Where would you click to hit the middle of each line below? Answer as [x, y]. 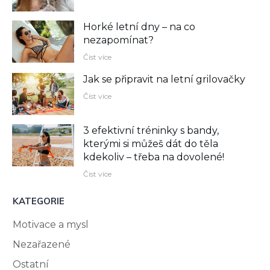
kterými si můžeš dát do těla [151, 143]
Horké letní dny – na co [140, 27]
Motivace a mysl [51, 224]
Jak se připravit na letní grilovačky [165, 79]
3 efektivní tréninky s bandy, [151, 130]
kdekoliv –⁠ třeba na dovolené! [154, 157]
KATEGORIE [39, 201]
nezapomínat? [119, 40]
